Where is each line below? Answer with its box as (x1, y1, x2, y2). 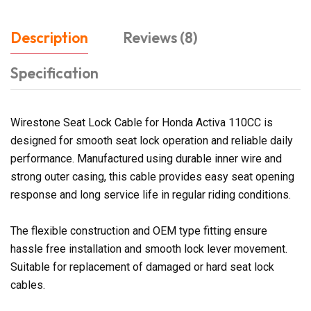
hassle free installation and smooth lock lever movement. (10, 242, 287, 255)
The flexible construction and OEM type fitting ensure (10, 224, 267, 237)
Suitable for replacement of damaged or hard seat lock (10, 260, 274, 274)
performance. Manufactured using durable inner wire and (10, 151, 282, 165)
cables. (10, 278, 45, 292)
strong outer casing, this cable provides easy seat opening (10, 169, 294, 183)
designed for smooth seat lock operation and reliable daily (10, 133, 293, 147)
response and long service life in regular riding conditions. (10, 187, 291, 201)
